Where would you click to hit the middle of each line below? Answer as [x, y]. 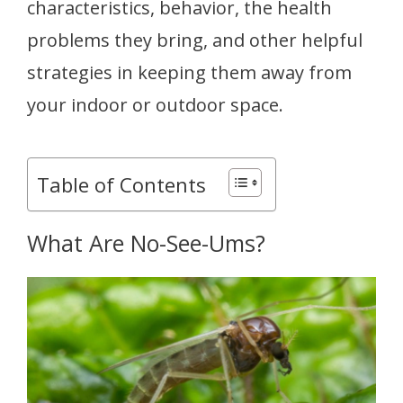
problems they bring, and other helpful [195, 40]
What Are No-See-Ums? [146, 242]
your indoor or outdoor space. [155, 104]
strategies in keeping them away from [189, 72]
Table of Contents [121, 184]
